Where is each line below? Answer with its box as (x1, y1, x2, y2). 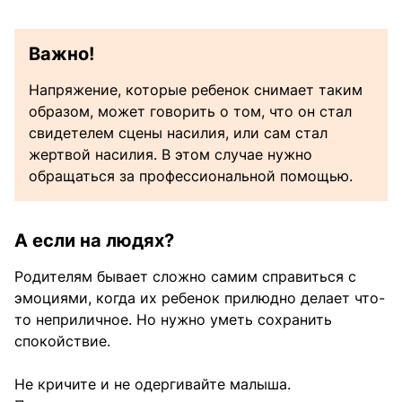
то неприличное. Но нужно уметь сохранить (14, 310, 332, 328)
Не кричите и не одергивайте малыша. (14, 374, 291, 393)
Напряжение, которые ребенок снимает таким (29, 80, 363, 99)
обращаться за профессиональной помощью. (29, 166, 353, 185)
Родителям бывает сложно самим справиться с (14, 267, 356, 285)
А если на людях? (14, 229, 174, 251)
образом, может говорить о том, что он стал (29, 101, 352, 120)
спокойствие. (14, 331, 110, 350)
